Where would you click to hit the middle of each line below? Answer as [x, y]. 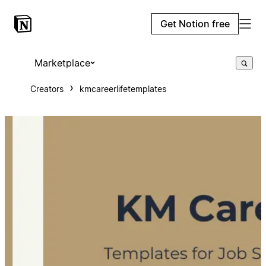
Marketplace [62, 63]
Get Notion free [195, 24]
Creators [47, 89]
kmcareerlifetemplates [123, 89]
